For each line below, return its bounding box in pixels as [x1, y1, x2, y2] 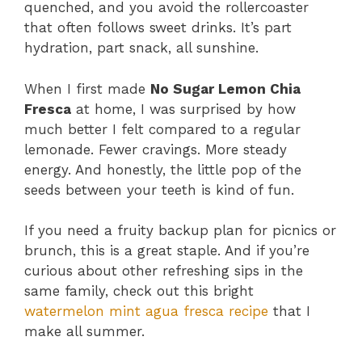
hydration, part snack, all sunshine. [24, 40, 259, 57]
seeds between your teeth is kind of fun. [24, 181, 294, 198]
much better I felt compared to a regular [24, 120, 301, 137]
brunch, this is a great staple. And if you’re [24, 242, 309, 259]
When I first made [24, 80, 150, 97]
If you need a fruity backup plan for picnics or [24, 222, 336, 239]
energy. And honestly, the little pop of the [24, 161, 301, 178]
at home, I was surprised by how [71, 100, 296, 117]
